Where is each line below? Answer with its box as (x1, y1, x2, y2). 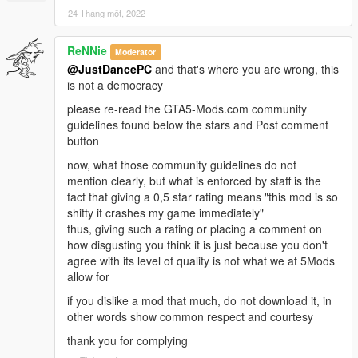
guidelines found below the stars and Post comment (67, 117, 328, 133)
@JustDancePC (67, 61, 152, 78)
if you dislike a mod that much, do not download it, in (67, 292, 332, 309)
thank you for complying (67, 332, 188, 349)
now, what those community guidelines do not (67, 157, 296, 173)
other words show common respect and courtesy (67, 308, 313, 325)
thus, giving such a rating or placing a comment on (67, 221, 322, 237)
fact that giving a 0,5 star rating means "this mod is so (67, 189, 338, 205)
